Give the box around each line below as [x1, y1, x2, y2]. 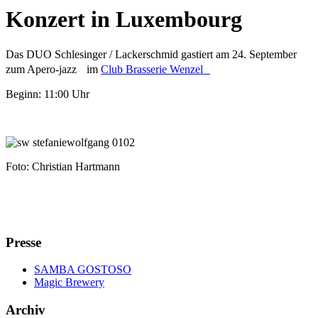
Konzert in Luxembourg [6, 6, 242, 33]
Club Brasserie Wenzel [101, 62, 210, 75]
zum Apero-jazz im [6, 62, 101, 75]
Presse [6, 234, 41, 250]
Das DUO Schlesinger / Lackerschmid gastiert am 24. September [6, 48, 297, 60]
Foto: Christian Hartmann [6, 160, 120, 172]
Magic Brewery [34, 276, 104, 289]
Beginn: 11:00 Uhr [6, 87, 89, 100]
